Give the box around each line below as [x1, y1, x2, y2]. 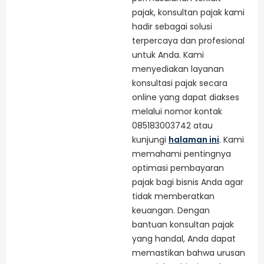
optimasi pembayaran [132, 162, 224, 174]
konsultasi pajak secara [132, 77, 227, 90]
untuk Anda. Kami [132, 49, 204, 61]
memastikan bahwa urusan [132, 247, 245, 259]
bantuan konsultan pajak [132, 219, 234, 231]
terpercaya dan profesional [132, 35, 245, 47]
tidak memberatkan [132, 190, 214, 203]
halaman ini [169, 134, 219, 146]
